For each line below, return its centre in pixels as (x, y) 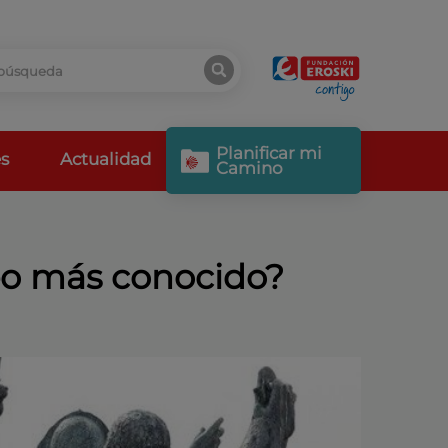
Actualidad (105, 158)
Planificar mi (269, 152)
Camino (250, 167)
